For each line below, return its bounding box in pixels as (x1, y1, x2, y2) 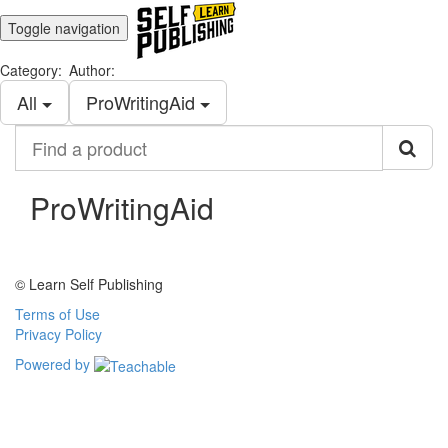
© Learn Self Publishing (15, 274, 163, 294)
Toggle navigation (8, 17, 120, 38)
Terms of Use (15, 304, 100, 324)
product (14, 164, 68, 184)
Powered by (15, 354, 94, 374)
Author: (69, 60, 115, 80)
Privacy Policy (15, 324, 102, 344)
